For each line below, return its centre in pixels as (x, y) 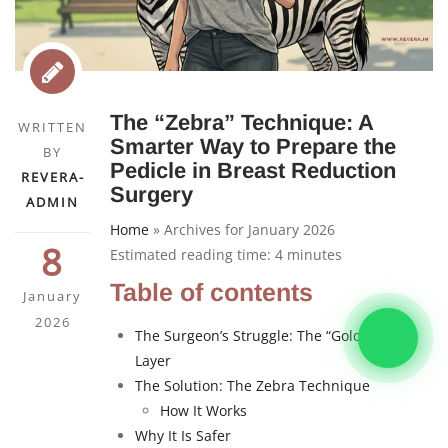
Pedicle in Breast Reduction (253, 170)
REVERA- (52, 176)
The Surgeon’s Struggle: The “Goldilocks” (269, 335)
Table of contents (211, 291)
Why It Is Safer (183, 435)
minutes (312, 254)
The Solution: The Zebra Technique (252, 385)
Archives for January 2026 (249, 229)
